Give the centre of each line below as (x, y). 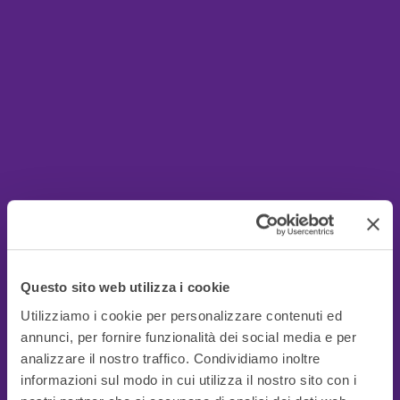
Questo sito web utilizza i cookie (125, 287)
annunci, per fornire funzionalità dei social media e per (188, 337)
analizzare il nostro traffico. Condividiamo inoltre (171, 358)
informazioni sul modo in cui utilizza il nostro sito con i (188, 379)
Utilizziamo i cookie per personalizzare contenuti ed (181, 315)
